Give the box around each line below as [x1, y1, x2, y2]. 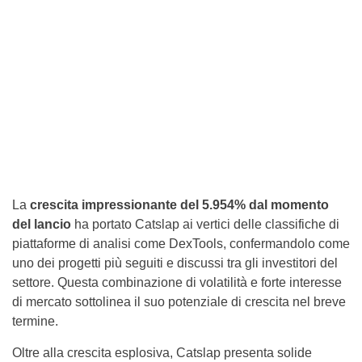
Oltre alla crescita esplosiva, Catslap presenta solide [12, 345, 312, 360]
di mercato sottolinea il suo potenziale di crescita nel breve [12, 294, 346, 309]
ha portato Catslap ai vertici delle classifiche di [74, 217, 339, 231]
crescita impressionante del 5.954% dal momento [30, 197, 329, 212]
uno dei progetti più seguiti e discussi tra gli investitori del [12, 255, 338, 270]
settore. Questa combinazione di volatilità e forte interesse [12, 275, 342, 289]
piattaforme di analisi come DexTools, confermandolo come [12, 236, 350, 250]
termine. [12, 314, 58, 328]
